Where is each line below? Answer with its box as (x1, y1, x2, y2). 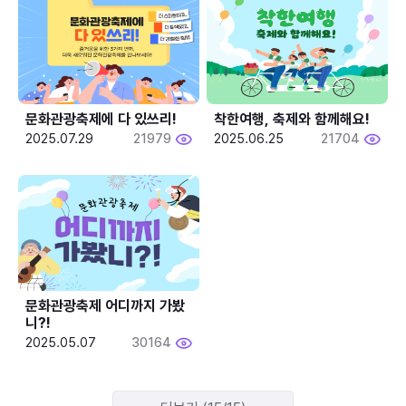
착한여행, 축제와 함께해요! (214, 110, 371, 128)
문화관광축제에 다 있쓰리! (25, 110, 177, 128)
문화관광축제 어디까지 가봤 (25, 296, 185, 314)
